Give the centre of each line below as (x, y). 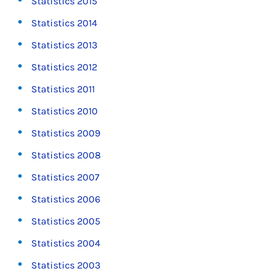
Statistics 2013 (65, 45)
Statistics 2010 (65, 111)
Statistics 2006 (66, 199)
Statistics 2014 (65, 23)
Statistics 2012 (65, 67)
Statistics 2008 (66, 155)
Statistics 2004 (66, 243)
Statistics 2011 (63, 89)
